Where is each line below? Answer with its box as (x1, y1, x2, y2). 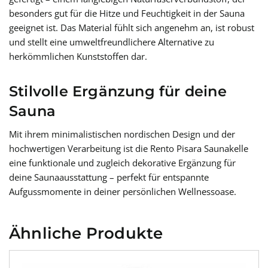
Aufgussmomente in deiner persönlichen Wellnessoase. (9, 185, 236, 198)
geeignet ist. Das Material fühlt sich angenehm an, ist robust (9, 22, 254, 34)
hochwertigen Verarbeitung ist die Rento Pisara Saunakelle (9, 142, 248, 155)
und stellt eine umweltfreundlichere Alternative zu (9, 36, 214, 48)
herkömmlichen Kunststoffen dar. (9, 50, 147, 63)
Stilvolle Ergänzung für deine (9, 83, 227, 100)
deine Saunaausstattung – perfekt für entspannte (9, 171, 209, 184)
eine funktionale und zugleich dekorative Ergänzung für (9, 157, 236, 169)
